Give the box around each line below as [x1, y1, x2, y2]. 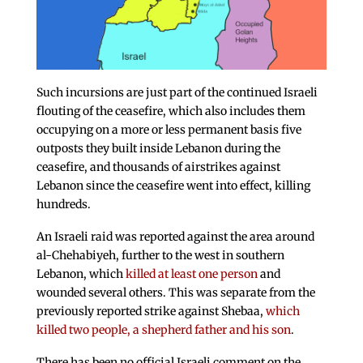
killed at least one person [125, 267, 258, 282]
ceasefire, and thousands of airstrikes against [36, 160, 280, 175]
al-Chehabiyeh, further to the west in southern [36, 248, 284, 263]
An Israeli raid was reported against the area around [36, 229, 314, 245]
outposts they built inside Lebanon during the [36, 141, 280, 156]
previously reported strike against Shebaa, [36, 304, 266, 319]
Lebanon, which [36, 267, 126, 282]
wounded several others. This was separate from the [36, 285, 315, 301]
